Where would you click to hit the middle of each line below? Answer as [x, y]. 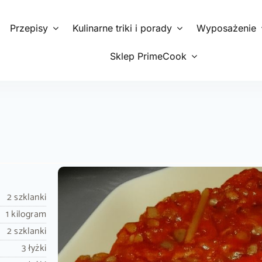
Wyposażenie [227, 28]
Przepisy [29, 28]
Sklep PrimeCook [148, 56]
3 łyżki [34, 248]
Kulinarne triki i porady [123, 28]
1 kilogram [26, 214]
